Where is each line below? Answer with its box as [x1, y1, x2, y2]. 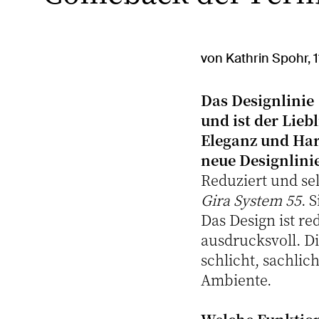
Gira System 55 [201, 189, 301, 210]
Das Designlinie [201, 89, 318, 110]
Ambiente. [201, 268, 271, 290]
